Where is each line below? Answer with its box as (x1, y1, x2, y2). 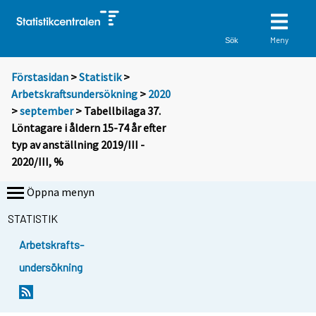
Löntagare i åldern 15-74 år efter (11, 121, 166, 135)
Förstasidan (11, 70, 68, 85)
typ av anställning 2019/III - (11, 138, 145, 152)
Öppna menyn (27, 185, 95, 200)
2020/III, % (11, 154, 63, 169)
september (20, 104, 73, 119)
